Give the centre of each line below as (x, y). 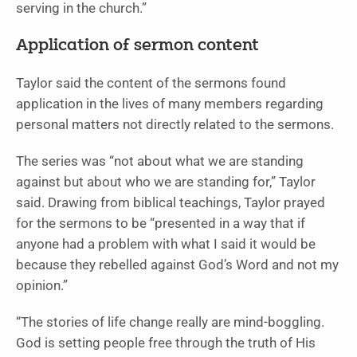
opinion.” (42, 285)
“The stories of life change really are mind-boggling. (170, 322)
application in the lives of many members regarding (170, 104)
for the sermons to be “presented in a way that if (161, 223)
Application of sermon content (137, 46)
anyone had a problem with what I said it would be (166, 244)
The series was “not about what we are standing (160, 161)
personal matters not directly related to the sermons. (175, 124)
